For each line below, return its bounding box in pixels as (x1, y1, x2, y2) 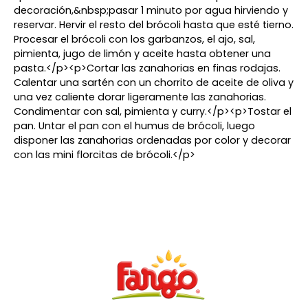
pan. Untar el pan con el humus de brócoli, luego (14, 119, 256, 133)
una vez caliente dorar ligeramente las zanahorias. (14, 90, 267, 104)
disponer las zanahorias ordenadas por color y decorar (14, 133, 291, 148)
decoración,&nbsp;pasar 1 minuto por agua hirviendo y (14, 3, 289, 18)
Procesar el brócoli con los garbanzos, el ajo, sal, (14, 32, 256, 47)
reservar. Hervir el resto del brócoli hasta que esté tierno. (14, 18, 294, 32)
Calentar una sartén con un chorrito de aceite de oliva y (14, 76, 294, 90)
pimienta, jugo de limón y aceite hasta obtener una (14, 47, 272, 61)
